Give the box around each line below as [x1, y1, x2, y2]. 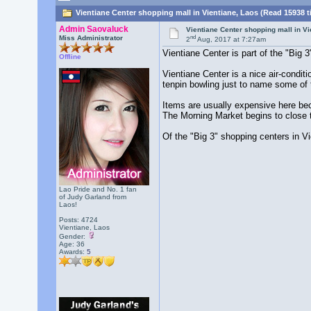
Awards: [58, 248, 87, 255]
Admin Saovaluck [58, 24, 128, 34]
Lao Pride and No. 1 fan [58, 185, 137, 193]
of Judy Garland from [58, 193, 126, 201]
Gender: [58, 233, 87, 240]
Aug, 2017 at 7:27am [196, 35, 267, 44]
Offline [58, 53, 81, 60]
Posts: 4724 [58, 216, 98, 224]
